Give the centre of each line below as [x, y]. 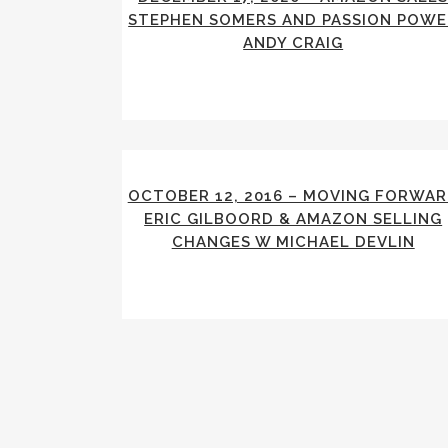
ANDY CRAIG [293, 43]
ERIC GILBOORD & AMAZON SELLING [293, 219]
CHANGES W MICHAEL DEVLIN [293, 242]
